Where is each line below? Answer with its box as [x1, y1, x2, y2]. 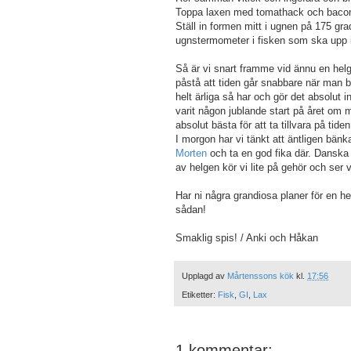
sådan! [175, 203, 206, 215]
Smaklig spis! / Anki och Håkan [175, 231, 318, 244]
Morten [175, 147, 207, 159]
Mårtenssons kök [227, 270, 294, 280]
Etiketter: [182, 290, 218, 300]
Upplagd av [182, 270, 227, 280]
